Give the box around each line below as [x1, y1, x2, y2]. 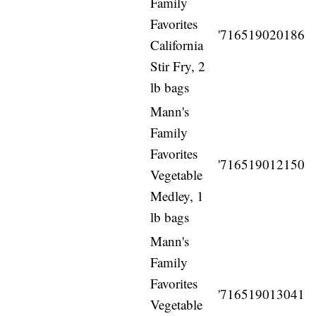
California [150, 36, 204, 54]
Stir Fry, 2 [150, 57, 206, 75]
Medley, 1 [150, 187, 205, 205]
